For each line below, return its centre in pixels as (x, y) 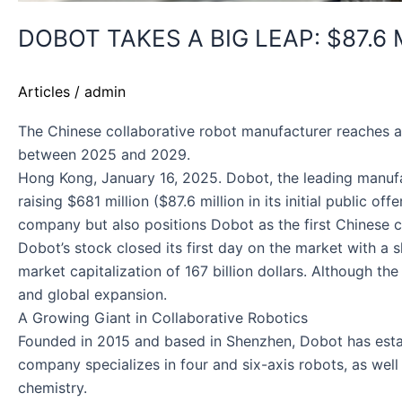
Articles (44, 91)
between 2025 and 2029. (104, 154)
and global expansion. (92, 294)
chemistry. (52, 387)
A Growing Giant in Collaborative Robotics (163, 317)
